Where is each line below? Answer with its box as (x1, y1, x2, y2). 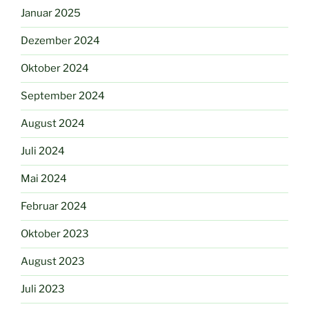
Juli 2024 (21, 145, 65, 158)
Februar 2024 (21, 200, 87, 213)
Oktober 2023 (21, 228, 89, 241)
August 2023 (21, 255, 85, 268)
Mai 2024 (21, 172, 67, 186)
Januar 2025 (21, 7, 81, 20)
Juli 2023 (21, 283, 65, 296)
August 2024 (21, 117, 85, 130)
